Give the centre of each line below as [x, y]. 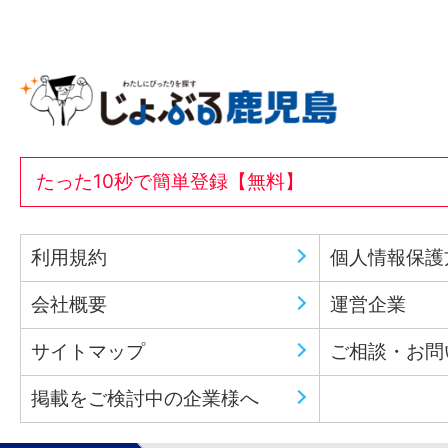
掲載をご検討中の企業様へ [145, 398]
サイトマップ [88, 351]
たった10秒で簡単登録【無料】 [170, 181]
